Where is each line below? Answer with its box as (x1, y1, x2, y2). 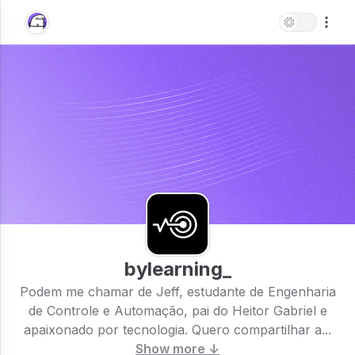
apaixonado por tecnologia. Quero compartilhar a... (24, 322, 331, 338)
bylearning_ (124, 258, 231, 281)
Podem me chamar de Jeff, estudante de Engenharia (19, 284, 336, 300)
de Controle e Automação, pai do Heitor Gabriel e (28, 303, 327, 319)
